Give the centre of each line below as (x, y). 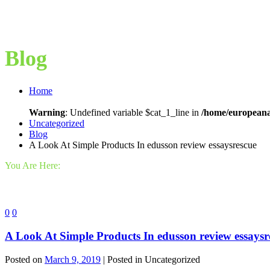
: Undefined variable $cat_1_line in (133, 113)
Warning (47, 113)
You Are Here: (33, 166)
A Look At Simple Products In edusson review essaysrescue (143, 145)
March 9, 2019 (73, 259)
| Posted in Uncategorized (152, 259)
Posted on (25, 259)
